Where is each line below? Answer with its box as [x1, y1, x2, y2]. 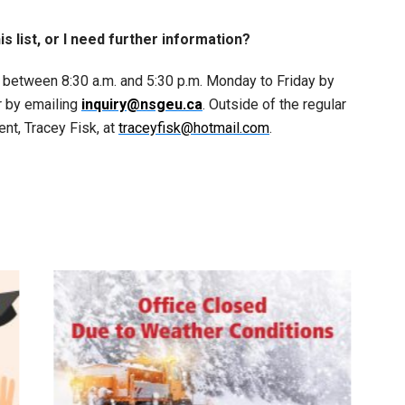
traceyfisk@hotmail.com [118, 119, 269, 137]
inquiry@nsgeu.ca [81, 96, 202, 113]
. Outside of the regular [202, 96, 346, 113]
